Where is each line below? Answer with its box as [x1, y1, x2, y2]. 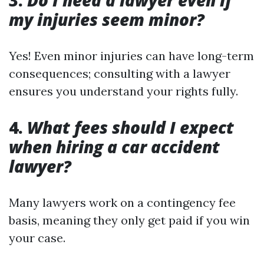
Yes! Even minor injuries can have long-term [9, 48, 254, 63]
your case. [9, 230, 65, 245]
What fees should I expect [27, 116, 234, 138]
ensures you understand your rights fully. [9, 84, 238, 98]
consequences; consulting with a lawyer [9, 66, 230, 81]
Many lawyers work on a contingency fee [9, 195, 236, 210]
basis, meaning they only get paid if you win [9, 213, 250, 227]
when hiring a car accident [9, 136, 220, 158]
